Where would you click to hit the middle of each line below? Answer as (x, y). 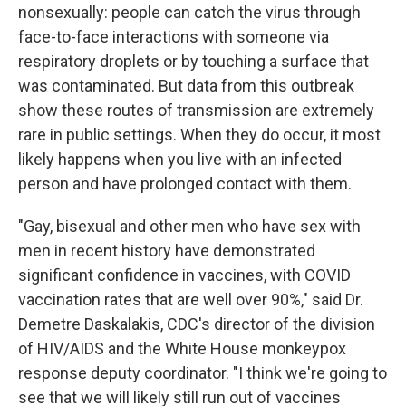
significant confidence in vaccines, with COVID (184, 275)
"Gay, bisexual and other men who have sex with (189, 226)
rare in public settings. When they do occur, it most (199, 135)
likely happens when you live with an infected (180, 159)
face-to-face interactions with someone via (174, 37)
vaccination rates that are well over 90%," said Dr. (191, 300)
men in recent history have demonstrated (167, 251)
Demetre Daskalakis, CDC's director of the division (197, 324)
